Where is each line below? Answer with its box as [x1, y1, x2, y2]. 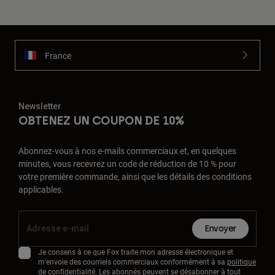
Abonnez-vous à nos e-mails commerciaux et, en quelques [18, 145, 236, 157]
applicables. [18, 184, 64, 196]
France [45, 49, 71, 61]
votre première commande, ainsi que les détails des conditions [18, 171, 252, 183]
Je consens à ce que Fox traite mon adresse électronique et [38, 247, 233, 257]
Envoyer [204, 223, 236, 234]
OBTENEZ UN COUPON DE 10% [18, 114, 184, 128]
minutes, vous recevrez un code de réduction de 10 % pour [18, 158, 236, 170]
